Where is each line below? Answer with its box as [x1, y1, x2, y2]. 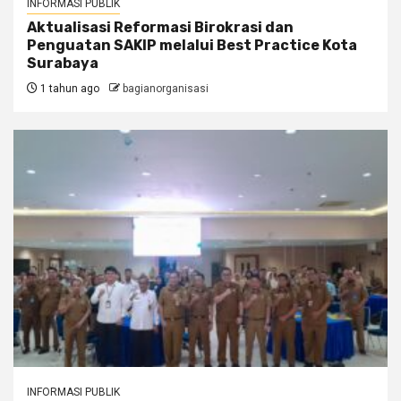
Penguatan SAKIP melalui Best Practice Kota [27, 37, 357, 55]
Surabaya [27, 55, 98, 73]
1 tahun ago [38, 82, 99, 96]
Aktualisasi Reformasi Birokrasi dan [27, 19, 294, 37]
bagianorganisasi [123, 82, 209, 96]
